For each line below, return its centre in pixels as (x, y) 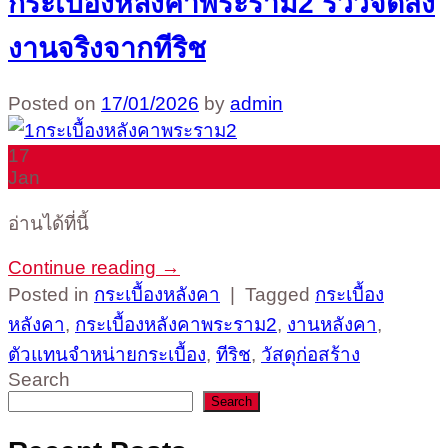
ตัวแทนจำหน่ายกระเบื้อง (107, 354)
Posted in (51, 294)
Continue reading (84, 267)
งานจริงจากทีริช (107, 47)
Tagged (280, 294)
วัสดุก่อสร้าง (310, 354)
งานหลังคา (332, 324)
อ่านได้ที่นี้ (48, 223)
